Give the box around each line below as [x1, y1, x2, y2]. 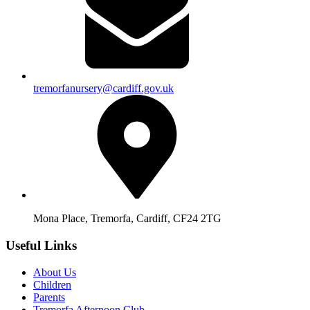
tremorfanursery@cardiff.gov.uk [33, 82, 174, 95]
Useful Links [6, 237, 77, 253]
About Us [33, 266, 76, 278]
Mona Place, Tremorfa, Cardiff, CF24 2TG [33, 212, 221, 225]
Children [33, 278, 71, 291]
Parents [33, 291, 65, 303]
